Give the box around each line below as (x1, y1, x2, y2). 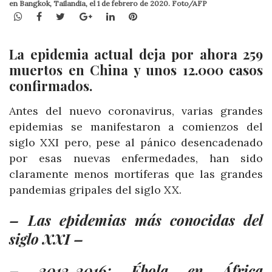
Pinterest (136, 9, 180, 22)
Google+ (91, 9, 131, 22)
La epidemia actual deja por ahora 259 (9, 45, 263, 64)
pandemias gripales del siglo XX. (9, 183, 182, 197)
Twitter (64, 9, 101, 22)
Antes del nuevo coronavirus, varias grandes (9, 104, 263, 118)
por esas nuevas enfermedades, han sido (9, 151, 263, 166)
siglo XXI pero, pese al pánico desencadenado (9, 135, 263, 150)
